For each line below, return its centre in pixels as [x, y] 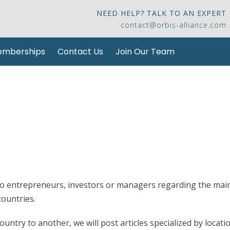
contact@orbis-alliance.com [174, 25]
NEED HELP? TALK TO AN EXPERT [161, 13]
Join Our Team [145, 52]
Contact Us [80, 52]
